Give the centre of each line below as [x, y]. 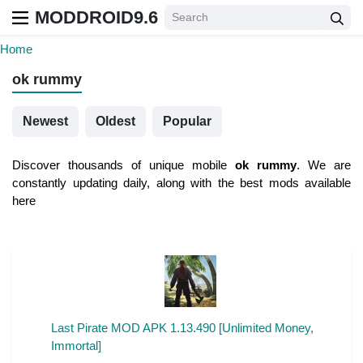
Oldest [115, 121]
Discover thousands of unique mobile [124, 165]
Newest [45, 121]
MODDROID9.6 [96, 17]
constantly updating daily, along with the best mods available [181, 183]
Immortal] [76, 346]
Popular [187, 121]
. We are [324, 165]
